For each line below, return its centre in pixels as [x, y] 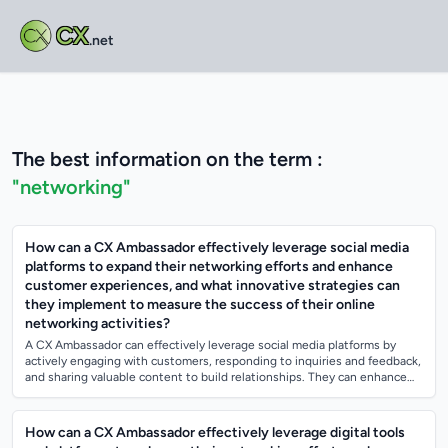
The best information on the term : [167, 159]
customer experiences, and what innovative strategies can [212, 285]
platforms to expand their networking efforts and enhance [209, 266]
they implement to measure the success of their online [200, 304]
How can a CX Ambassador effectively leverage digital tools [215, 432]
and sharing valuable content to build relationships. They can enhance [216, 377]
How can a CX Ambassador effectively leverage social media [217, 247]
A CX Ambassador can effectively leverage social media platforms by [210, 345]
